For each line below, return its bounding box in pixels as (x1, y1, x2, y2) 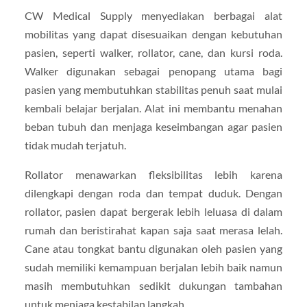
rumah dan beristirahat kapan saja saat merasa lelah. (24, 223, 283, 237)
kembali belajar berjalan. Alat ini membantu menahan (24, 101, 283, 115)
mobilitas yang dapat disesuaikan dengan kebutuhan (24, 27, 283, 41)
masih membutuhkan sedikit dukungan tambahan (24, 279, 283, 293)
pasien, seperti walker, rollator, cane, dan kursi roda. (24, 46, 283, 60)
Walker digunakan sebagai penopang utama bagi (24, 64, 283, 78)
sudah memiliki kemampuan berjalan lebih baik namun (24, 260, 283, 274)
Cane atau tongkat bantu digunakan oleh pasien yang (24, 242, 283, 256)
